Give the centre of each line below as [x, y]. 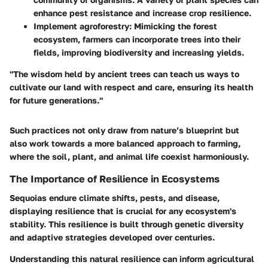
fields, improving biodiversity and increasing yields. [139, 52]
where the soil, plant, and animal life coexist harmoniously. [129, 156]
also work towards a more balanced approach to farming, [125, 143]
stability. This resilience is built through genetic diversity [127, 224]
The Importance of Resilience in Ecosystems [115, 179]
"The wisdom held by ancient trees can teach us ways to [124, 74]
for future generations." [56, 100]
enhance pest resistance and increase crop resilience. [142, 13]
